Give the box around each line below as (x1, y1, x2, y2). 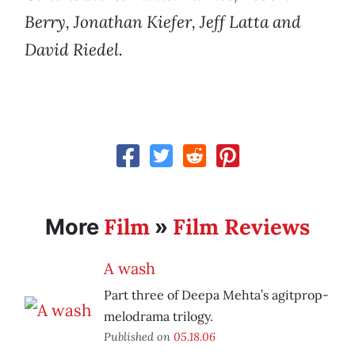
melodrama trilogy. (104, 308, 213, 325)
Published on (104, 329, 174, 345)
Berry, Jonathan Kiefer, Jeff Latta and (25, 11, 301, 33)
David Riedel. (25, 39, 123, 61)
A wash (104, 258, 155, 279)
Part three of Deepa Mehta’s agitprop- (104, 287, 329, 303)
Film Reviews (173, 213, 310, 241)
